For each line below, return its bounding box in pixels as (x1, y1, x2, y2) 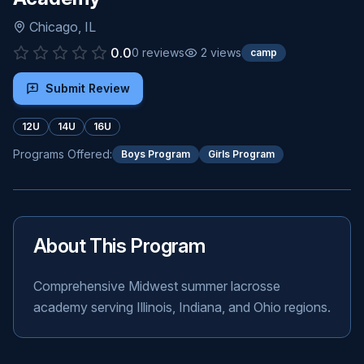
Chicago (29, 19, 78, 35)
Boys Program (121, 148, 190, 160)
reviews (139, 45, 184, 59)
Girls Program (208, 148, 275, 160)
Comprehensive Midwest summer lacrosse (33, 278, 280, 294)
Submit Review (45, 81, 130, 95)
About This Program (33, 234, 206, 258)
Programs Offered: (13, 147, 112, 161)
